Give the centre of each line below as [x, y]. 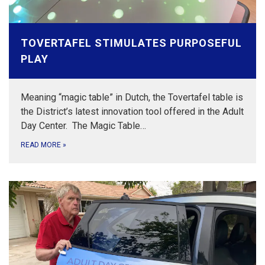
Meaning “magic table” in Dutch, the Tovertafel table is [132, 97]
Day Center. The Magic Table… [83, 125]
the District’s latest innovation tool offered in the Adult [132, 111]
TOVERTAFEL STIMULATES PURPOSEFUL [131, 43]
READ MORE [42, 145]
